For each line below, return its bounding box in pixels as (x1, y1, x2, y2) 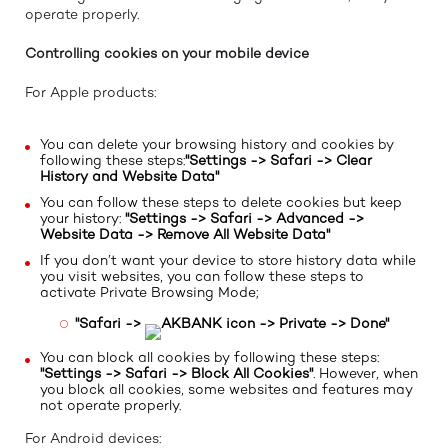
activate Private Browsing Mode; (40, 284, 259, 302)
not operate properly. (40, 397, 181, 415)
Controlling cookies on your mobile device (25, 45, 309, 63)
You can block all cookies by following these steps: (40, 349, 379, 367)
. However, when (313, 365, 418, 383)
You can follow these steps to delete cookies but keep (40, 194, 402, 212)
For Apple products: (25, 84, 156, 102)
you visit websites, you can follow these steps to (40, 268, 364, 286)
